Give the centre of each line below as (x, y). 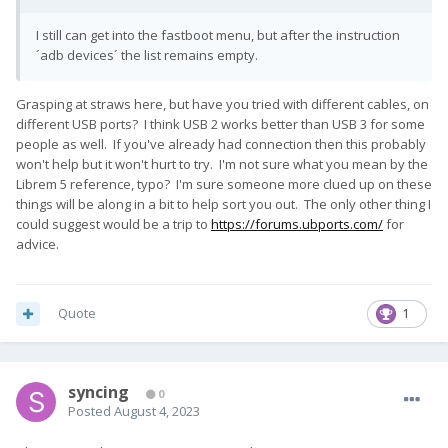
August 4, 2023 (157, 411)
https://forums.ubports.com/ (297, 224)
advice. (39, 244)
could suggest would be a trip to (113, 224)
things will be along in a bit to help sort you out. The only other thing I (223, 204)
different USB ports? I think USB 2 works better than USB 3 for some (220, 124)
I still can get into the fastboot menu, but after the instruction (218, 35)
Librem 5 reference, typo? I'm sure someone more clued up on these (224, 184)
